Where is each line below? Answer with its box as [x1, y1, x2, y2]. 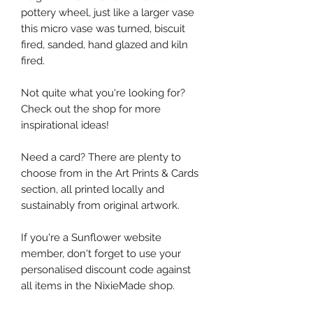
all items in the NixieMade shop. [21, 279, 175, 292]
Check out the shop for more [21, 102, 161, 115]
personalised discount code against [21, 263, 191, 276]
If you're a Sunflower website [21, 231, 161, 244]
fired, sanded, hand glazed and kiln [21, 38, 188, 51]
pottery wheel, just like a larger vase [21, 6, 194, 19]
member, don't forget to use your [21, 247, 181, 260]
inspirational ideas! [21, 118, 109, 131]
